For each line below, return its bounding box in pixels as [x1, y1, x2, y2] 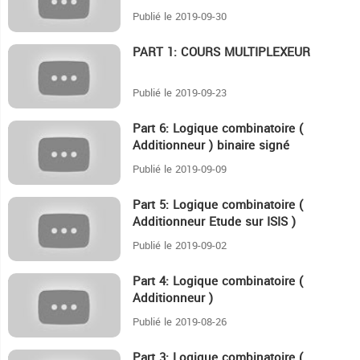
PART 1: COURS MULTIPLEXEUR [133, 41, 310, 64]
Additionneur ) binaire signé [133, 134, 289, 157]
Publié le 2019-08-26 [133, 312, 227, 333]
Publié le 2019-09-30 [133, 6, 227, 27]
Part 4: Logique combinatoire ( [133, 270, 303, 293]
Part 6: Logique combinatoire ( [133, 117, 303, 141]
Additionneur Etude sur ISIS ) [133, 211, 296, 234]
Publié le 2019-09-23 [133, 83, 227, 104]
